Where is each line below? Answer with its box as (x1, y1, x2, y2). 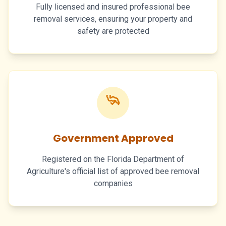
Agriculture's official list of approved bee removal (27, 166, 199, 176)
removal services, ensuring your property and (34, 14, 192, 24)
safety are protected (77, 26, 149, 36)
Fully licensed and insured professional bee (36, 2, 190, 12)
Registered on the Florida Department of (42, 154, 184, 164)
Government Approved (52, 131, 174, 145)
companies (93, 178, 133, 188)
